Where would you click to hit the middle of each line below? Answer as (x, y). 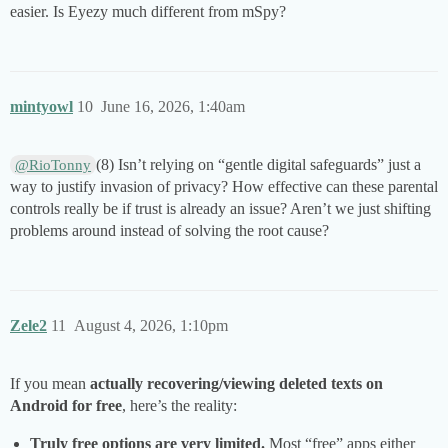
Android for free (66, 406)
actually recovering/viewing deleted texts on (236, 384)
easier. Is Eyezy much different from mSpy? (148, 12)
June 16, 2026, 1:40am (173, 107)
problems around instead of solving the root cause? (169, 231)
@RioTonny (53, 165)
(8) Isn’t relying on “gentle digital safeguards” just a (259, 165)
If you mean (50, 384)
